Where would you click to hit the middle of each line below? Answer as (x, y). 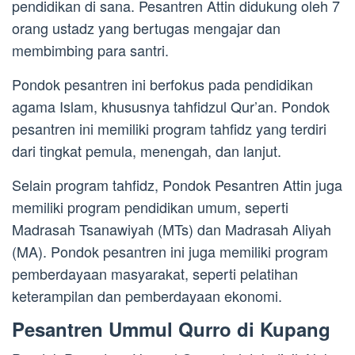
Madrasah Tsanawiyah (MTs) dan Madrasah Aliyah (172, 229)
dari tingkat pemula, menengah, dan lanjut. (147, 151)
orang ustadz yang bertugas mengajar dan (146, 28)
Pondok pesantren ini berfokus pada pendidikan (162, 84)
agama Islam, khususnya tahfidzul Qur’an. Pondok (171, 107)
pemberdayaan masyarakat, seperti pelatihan (155, 274)
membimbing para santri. (90, 50)
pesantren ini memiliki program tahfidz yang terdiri (169, 129)
